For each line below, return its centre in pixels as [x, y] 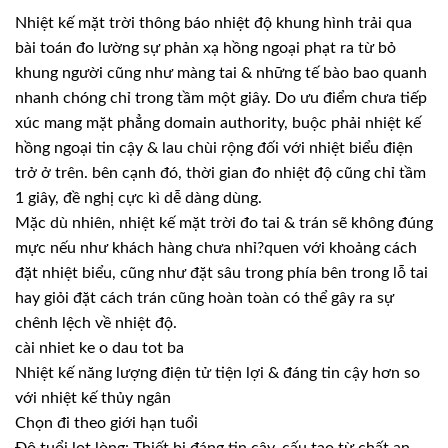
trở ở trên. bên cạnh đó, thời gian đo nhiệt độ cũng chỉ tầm [220, 173]
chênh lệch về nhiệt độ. [96, 323]
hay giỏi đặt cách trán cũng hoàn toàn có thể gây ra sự [204, 298]
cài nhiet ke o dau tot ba [99, 348]
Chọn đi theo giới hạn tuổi [106, 423]
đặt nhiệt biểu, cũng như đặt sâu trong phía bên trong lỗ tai [221, 273]
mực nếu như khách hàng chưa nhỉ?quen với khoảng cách [216, 248]
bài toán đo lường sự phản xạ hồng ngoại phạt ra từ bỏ [205, 48]
